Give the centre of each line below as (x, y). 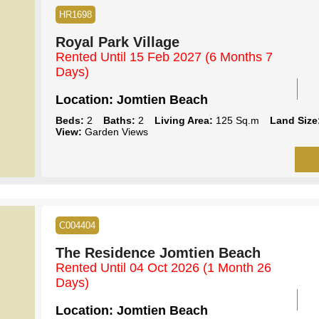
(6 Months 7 (239, 57)
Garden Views (115, 131)
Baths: (119, 120)
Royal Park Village (117, 42)
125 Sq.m (236, 120)
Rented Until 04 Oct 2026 (129, 267)
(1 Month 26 (237, 267)
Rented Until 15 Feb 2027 (130, 57)
